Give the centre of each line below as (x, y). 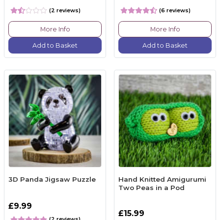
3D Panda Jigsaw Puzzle (52, 179)
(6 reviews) (175, 10)
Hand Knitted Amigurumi (162, 179)
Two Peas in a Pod (151, 187)
